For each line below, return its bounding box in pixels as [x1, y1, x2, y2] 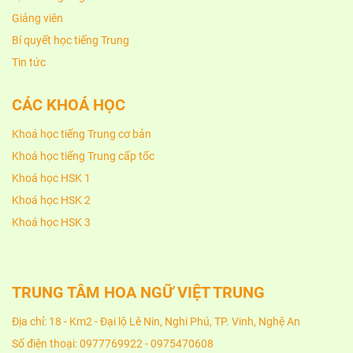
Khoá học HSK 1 [12, 172, 91, 184]
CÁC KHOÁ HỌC [12, 95, 125, 114]
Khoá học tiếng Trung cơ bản [12, 128, 151, 140]
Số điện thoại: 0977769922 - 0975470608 [12, 337, 214, 350]
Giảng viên [12, 12, 63, 24]
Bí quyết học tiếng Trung [12, 34, 129, 46]
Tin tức [12, 56, 46, 69]
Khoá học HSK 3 [12, 216, 91, 229]
